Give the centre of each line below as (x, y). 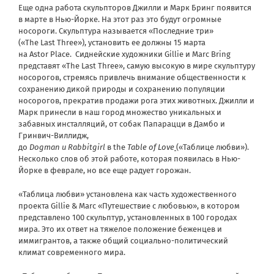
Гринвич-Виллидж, (54, 136)
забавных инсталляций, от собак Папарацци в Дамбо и (122, 124)
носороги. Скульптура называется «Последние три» (116, 31)
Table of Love (151, 147)
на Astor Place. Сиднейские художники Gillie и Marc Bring (124, 54)
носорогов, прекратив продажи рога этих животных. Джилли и (136, 101)
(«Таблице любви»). (213, 147)
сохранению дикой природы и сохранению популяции (122, 89)
